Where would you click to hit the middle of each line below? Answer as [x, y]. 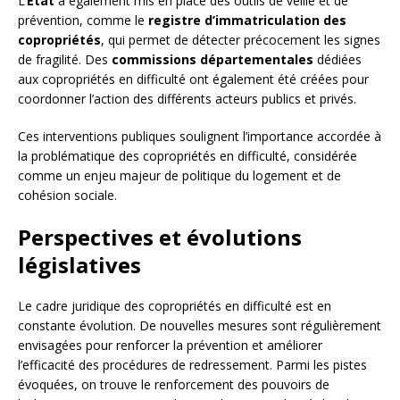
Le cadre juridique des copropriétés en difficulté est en [175, 306]
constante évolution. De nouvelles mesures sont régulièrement [200, 326]
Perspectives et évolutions [160, 237]
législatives [79, 265]
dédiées [337, 60]
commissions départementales [212, 60]
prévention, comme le [83, 21]
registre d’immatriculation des [247, 21]
